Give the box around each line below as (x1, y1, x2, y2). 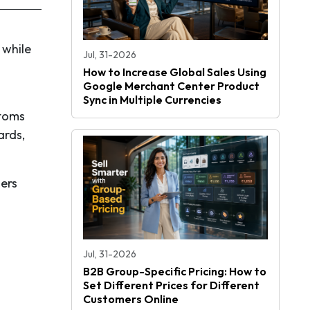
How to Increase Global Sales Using (83, 65, 266, 80)
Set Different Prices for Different (83, 278, 259, 293)
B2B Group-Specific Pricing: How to (83, 264, 266, 279)
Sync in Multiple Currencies (83, 93, 221, 107)
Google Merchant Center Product (83, 79, 259, 93)
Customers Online (83, 292, 179, 307)
